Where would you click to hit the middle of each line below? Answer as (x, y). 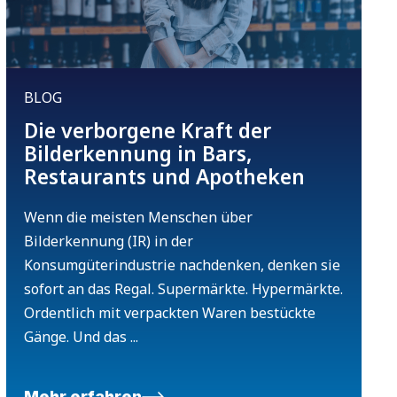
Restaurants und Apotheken (164, 177)
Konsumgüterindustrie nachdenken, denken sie (182, 265)
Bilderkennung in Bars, (137, 154)
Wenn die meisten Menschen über (138, 218)
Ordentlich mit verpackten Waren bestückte (169, 313)
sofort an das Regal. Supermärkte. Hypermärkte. (183, 289)
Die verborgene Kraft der (147, 131)
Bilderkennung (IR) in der (108, 241)
